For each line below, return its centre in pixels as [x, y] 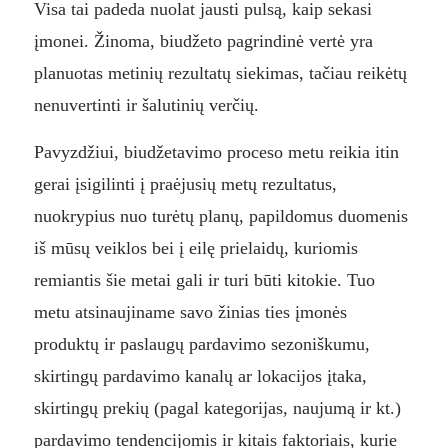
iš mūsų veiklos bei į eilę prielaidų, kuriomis [195, 248]
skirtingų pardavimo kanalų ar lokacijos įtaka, [200, 376]
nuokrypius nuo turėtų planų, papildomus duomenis [220, 216]
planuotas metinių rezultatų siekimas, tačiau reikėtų [220, 73]
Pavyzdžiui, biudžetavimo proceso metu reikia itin [216, 152]
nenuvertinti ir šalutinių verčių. [148, 105]
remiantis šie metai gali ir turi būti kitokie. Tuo [204, 280]
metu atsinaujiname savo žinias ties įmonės [190, 312]
